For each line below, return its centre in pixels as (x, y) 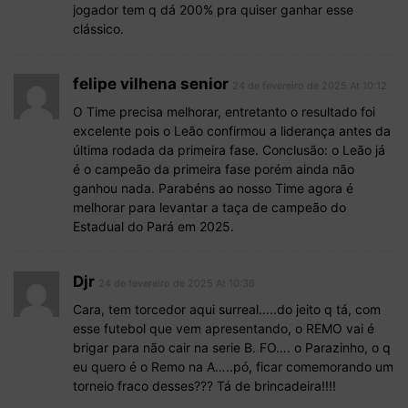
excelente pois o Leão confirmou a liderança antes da (232, 131)
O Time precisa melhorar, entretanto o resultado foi (224, 112)
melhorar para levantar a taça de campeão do (209, 208)
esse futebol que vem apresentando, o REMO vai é (224, 329)
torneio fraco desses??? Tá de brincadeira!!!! (204, 386)
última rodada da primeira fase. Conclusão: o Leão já (229, 150)
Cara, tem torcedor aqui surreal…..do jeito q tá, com (227, 310)
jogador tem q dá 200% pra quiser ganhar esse (213, 10)
